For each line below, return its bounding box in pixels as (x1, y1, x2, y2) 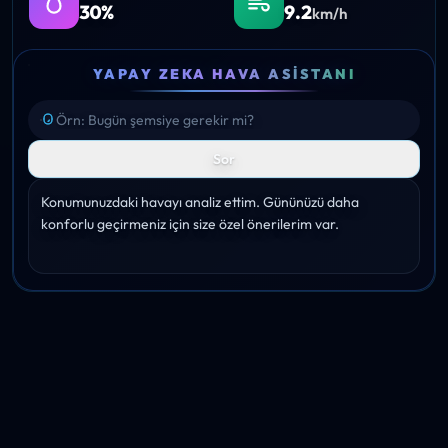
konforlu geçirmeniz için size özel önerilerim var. (41, 215, 339, 234)
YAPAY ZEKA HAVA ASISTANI (92, 65, 356, 84)
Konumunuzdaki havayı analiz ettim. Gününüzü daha (41, 193, 359, 212)
